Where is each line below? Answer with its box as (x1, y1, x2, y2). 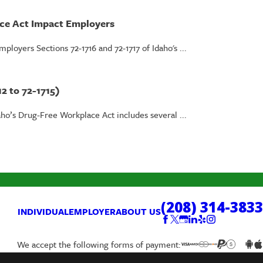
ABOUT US (116, 204, 161, 218)
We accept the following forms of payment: (16, 238, 181, 251)
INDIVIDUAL (18, 204, 69, 218)
